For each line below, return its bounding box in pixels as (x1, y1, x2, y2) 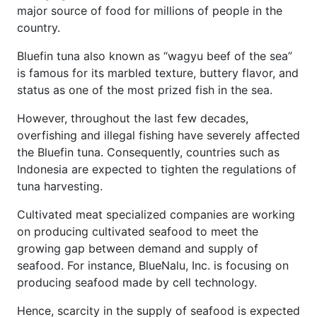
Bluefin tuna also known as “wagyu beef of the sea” (17, 48, 292, 63)
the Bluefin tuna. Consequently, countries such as (17, 144, 279, 159)
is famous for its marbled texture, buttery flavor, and (17, 65, 299, 80)
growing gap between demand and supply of (17, 241, 258, 255)
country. (17, 20, 60, 35)
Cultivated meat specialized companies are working (17, 207, 295, 221)
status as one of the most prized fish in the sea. (17, 82, 272, 97)
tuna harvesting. (17, 178, 103, 193)
